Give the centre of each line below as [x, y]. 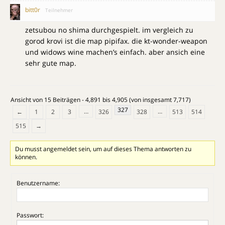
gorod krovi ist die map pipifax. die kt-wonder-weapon [116, 41]
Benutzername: [38, 183]
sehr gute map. [51, 63]
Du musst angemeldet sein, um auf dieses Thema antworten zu [103, 149]
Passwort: [30, 215]
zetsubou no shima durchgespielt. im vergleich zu [109, 30]
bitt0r [33, 10]
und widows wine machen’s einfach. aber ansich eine [115, 52]
